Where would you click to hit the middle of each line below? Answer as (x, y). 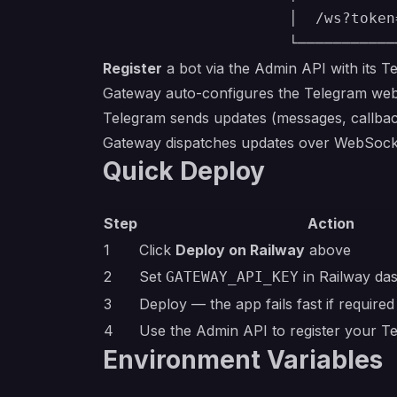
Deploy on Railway (240, 250)
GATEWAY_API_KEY (232, 277)
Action (331, 223)
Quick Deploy (184, 171)
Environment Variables (243, 360)
